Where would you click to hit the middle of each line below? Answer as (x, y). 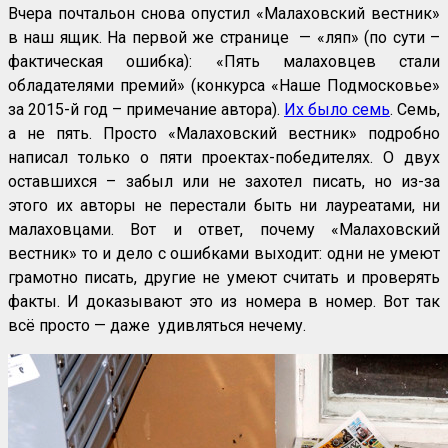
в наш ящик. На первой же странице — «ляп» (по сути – (224, 38)
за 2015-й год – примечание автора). (146, 110)
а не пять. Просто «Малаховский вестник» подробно (224, 134)
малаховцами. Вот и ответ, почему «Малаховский (224, 230)
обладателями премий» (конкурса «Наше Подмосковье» (224, 86)
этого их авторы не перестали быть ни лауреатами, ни (224, 206)
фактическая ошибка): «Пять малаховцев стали (224, 62)
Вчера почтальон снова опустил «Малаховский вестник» (224, 14)
